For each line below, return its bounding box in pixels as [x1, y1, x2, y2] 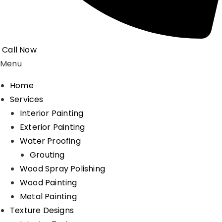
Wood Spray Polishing [20, 163, 105, 174]
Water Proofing [20, 135, 81, 147]
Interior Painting [20, 108, 84, 119]
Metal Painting [20, 191, 77, 202]
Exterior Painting [20, 121, 85, 133]
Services [10, 94, 44, 105]
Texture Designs [10, 205, 74, 216]
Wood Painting [20, 177, 77, 188]
